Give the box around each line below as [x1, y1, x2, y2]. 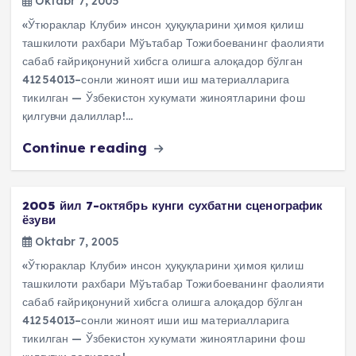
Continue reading [22, 139, 152, 157]
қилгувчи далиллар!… [22, 109, 133, 124]
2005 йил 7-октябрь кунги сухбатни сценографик [22, 197, 323, 213]
